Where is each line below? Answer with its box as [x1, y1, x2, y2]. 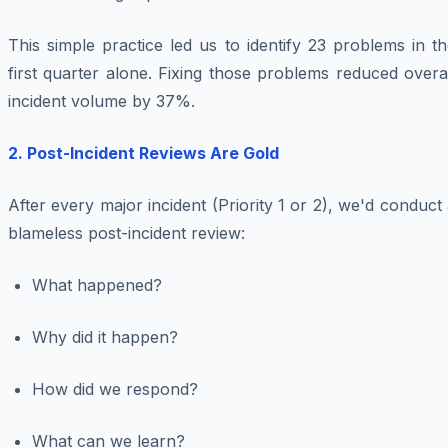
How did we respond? [32, 379, 198, 400]
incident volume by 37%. [8, 91, 195, 112]
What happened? [32, 275, 162, 296]
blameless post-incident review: [8, 223, 245, 244]
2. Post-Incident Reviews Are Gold [8, 143, 279, 164]
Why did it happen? [32, 327, 178, 348]
